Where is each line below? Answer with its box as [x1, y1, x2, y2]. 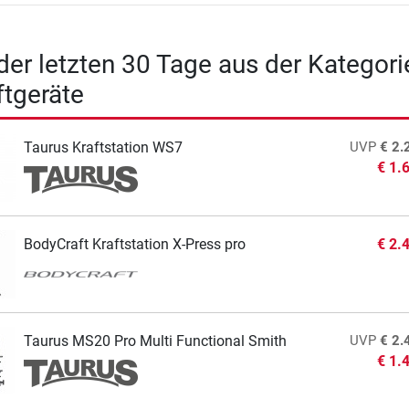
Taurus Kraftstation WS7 [23, 138, 183, 156]
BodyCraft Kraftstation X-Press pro [23, 235, 246, 253]
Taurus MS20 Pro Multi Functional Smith [23, 331, 287, 350]
